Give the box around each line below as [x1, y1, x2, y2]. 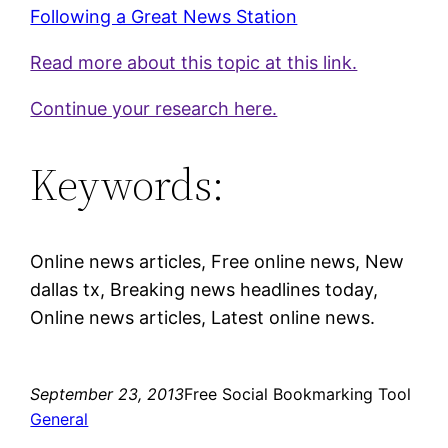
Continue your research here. [30, 97, 278, 119]
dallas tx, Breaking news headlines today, [30, 278, 379, 300]
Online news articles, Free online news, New [30, 250, 405, 272]
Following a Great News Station [30, 5, 298, 27]
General [30, 408, 89, 429]
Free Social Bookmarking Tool [184, 383, 412, 404]
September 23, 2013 [30, 383, 185, 404]
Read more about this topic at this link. [30, 51, 358, 73]
